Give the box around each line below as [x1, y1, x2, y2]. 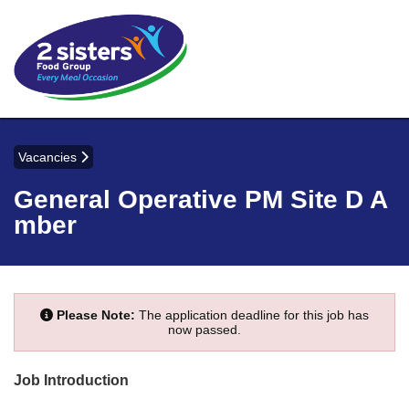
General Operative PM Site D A [14, 184, 388, 214]
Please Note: [57, 307, 135, 322]
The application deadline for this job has [135, 307, 369, 322]
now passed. [168, 321, 241, 337]
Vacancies [18, 149, 80, 164]
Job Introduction [14, 371, 129, 388]
